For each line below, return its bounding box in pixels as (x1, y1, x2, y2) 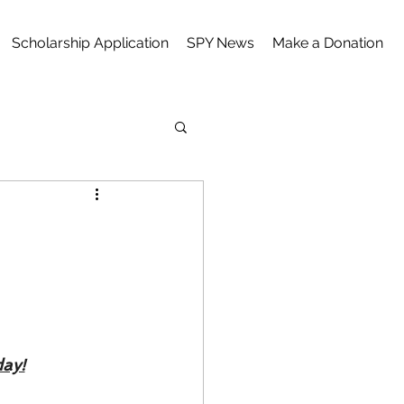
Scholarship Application (11, 34, 169, 51)
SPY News (186, 34, 254, 51)
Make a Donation (271, 34, 383, 51)
